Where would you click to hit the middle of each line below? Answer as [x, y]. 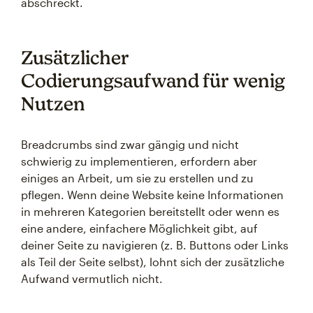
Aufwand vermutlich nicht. [92, 278]
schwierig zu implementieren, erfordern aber [139, 161]
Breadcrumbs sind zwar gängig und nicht [130, 144]
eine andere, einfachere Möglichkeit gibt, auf [139, 228]
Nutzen [53, 103]
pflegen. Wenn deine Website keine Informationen [152, 195]
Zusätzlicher [75, 57]
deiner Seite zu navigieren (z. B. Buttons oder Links [155, 245]
